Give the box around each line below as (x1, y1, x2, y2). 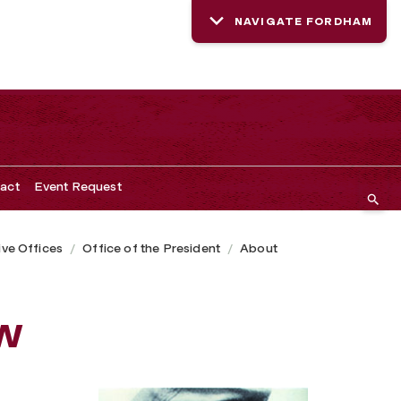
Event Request (33, 178, 122, 194)
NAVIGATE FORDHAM (235, 15, 372, 28)
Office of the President (82, 240, 220, 256)
